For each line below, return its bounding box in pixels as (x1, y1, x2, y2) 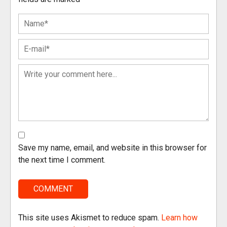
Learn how (161, 213, 198, 222)
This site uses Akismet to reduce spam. (18, 213, 161, 222)
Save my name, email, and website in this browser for (18, 143, 207, 153)
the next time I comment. (18, 155, 105, 165)
